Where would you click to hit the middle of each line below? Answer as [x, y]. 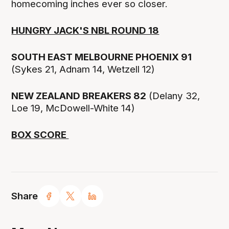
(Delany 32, [173, 96]
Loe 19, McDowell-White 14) [75, 108]
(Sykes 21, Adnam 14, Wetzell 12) [83, 70]
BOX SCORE [40, 135]
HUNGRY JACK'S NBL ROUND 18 [85, 31]
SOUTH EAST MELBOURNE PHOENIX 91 [102, 57]
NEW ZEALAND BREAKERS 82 [79, 96]
